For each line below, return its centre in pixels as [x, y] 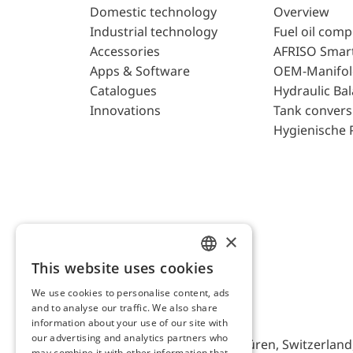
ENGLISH [222, 273]
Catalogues [123, 91]
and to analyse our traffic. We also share [125, 308]
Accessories [125, 52]
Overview [301, 12]
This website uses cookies [123, 268]
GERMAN [222, 299]
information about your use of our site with [130, 323]
